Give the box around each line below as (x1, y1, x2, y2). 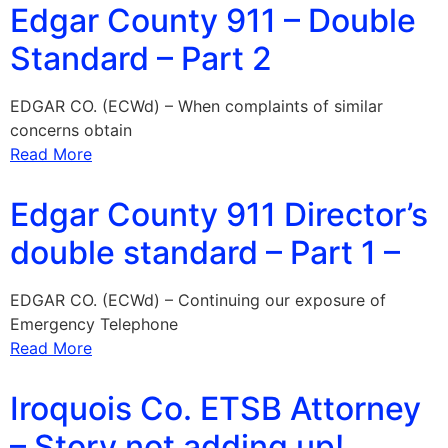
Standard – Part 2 (10, 39, 272, 78)
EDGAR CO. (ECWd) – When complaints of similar (10, 96, 383, 116)
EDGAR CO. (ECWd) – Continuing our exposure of (10, 290, 386, 310)
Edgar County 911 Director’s (10, 195, 428, 234)
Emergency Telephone (10, 314, 178, 334)
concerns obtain (10, 120, 132, 140)
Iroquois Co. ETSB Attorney (10, 389, 421, 428)
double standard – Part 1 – (10, 233, 400, 272)
